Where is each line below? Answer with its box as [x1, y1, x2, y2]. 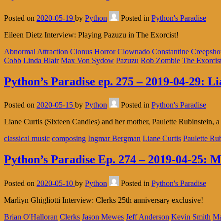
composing [52, 134, 86, 143]
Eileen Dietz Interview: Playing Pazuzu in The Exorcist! [4, 30, 179, 39]
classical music [4, 134, 50, 143]
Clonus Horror [70, 47, 115, 56]
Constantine [152, 47, 189, 56]
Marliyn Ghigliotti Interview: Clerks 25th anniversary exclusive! [4, 196, 203, 205]
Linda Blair [23, 56, 59, 65]
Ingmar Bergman [88, 134, 141, 143]
